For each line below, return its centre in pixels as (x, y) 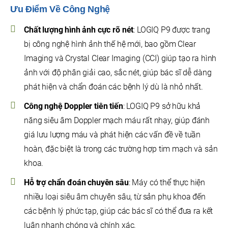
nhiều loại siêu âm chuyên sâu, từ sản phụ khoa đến (115, 197)
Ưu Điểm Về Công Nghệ (60, 9)
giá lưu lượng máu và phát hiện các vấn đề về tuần (112, 135)
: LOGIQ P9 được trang (172, 30)
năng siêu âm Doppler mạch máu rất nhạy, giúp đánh (117, 121)
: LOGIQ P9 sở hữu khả (162, 106)
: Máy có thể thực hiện (167, 183)
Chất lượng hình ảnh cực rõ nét (79, 30)
